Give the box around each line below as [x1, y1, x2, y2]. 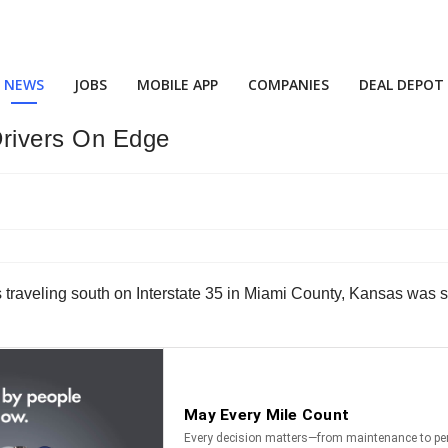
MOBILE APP [137, 75, 218, 94]
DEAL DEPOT [359, 75, 444, 94]
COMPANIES [248, 75, 329, 94]
